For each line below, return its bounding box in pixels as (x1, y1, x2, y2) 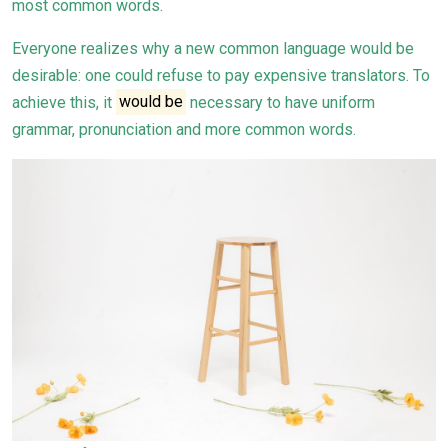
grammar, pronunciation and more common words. (12, 119, 356, 139)
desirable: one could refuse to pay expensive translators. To (12, 65, 430, 85)
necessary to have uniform (186, 92, 376, 112)
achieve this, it (12, 92, 116, 112)
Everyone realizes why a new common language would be (12, 38, 414, 58)
